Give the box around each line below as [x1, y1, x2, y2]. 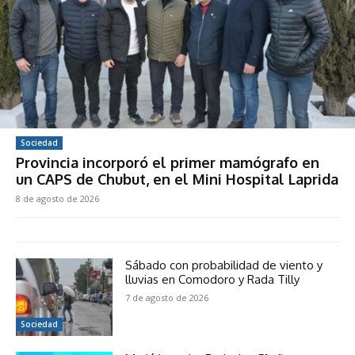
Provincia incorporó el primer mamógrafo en [16, 154, 319, 172]
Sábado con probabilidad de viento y [125, 258, 323, 273]
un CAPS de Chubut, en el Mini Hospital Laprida [16, 170, 338, 189]
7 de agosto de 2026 [125, 292, 209, 304]
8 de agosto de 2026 [16, 193, 99, 205]
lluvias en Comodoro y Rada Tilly [125, 272, 300, 288]
